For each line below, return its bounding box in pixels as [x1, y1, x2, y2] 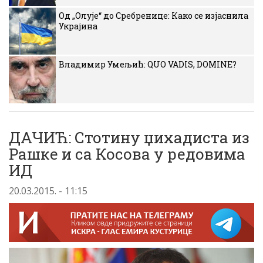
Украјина [59, 21, 97, 32]
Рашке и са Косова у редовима [9, 144, 245, 164]
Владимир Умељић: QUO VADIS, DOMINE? [59, 59, 237, 70]
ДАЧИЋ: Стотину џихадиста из [9, 127, 249, 147]
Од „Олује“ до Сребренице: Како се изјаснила [59, 10, 248, 21]
